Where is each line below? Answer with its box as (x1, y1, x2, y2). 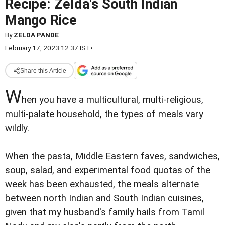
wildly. (5, 123, 29, 134)
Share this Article (20, 67, 66, 74)
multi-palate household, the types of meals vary (5, 108, 203, 120)
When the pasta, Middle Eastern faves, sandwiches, (5, 151, 220, 162)
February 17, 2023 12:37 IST (5, 44, 90, 52)
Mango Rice (5, 12, 77, 28)
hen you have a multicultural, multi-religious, (22, 94, 203, 105)
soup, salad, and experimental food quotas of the (5, 165, 210, 176)
